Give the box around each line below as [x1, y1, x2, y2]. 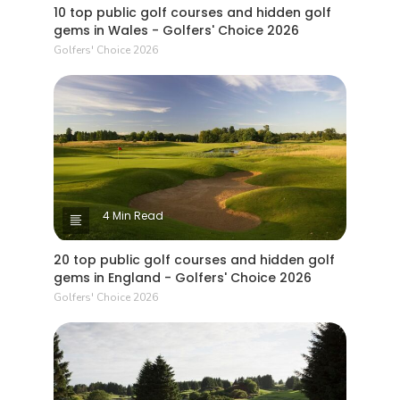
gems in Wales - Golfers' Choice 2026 [54, 21, 299, 40]
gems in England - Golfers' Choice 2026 [54, 268, 312, 287]
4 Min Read [103, 207, 163, 223]
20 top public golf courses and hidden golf [54, 250, 335, 269]
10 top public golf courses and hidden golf [54, 4, 331, 22]
